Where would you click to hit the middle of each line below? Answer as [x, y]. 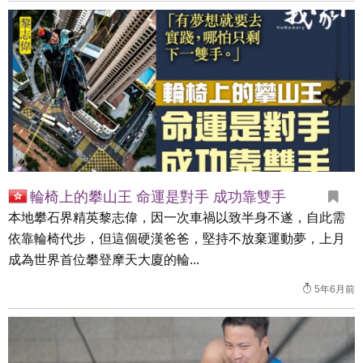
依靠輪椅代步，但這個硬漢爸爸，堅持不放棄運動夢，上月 [177, 239]
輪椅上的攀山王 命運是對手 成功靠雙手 [158, 197]
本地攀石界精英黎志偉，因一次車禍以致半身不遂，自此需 [177, 218]
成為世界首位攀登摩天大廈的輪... [104, 260]
